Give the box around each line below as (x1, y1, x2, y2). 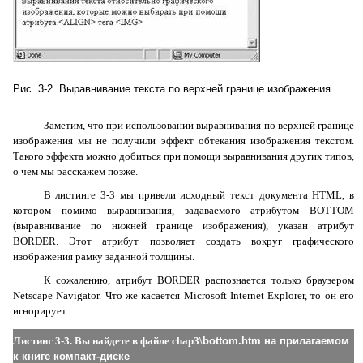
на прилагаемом (261, 335, 349, 347)
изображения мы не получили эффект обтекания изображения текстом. (13, 135, 354, 147)
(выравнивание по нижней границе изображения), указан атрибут (13, 220, 354, 232)
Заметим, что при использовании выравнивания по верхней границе (43, 119, 354, 131)
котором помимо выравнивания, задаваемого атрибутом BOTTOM (13, 204, 354, 216)
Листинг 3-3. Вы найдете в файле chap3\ (13, 335, 203, 347)
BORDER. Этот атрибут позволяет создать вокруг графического (13, 235, 354, 247)
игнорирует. (13, 305, 68, 317)
